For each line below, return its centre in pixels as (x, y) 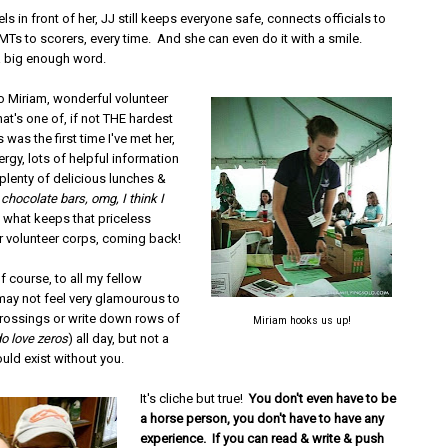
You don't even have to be (323, 398)
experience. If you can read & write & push (262, 438)
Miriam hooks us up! (301, 320)
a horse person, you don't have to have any (262, 418)
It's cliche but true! (195, 398)
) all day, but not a (119, 338)
